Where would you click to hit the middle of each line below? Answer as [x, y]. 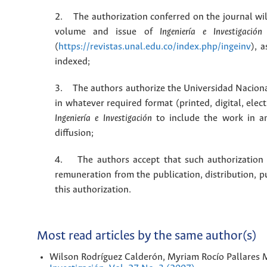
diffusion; [74, 133]
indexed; [72, 62]
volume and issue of [104, 32]
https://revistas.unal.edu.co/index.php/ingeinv [155, 47]
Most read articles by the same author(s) [147, 237]
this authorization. [93, 190]
